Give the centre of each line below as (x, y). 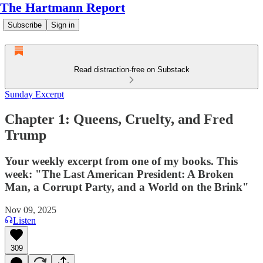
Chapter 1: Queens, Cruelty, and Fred (119, 119)
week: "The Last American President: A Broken (119, 174)
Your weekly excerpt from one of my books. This (121, 161)
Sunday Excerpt (34, 94)
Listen (24, 220)
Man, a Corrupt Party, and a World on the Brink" (127, 187)
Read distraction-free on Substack (131, 70)
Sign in (63, 25)
